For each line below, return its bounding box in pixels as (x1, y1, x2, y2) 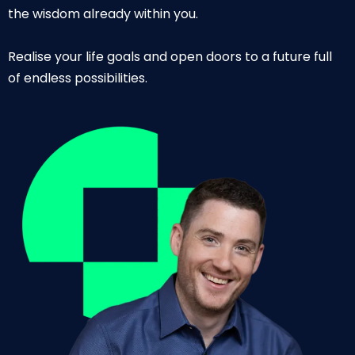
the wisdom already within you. (8, 4, 198, 23)
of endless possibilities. (8, 68, 147, 87)
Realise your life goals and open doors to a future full (8, 47, 332, 66)
